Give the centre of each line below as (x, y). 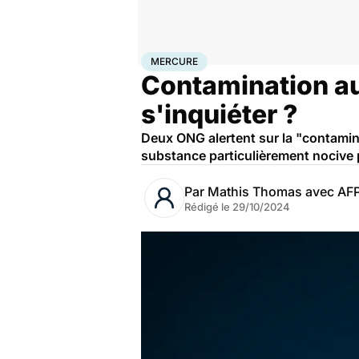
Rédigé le (208, 207)
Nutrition (237, 58)
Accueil (158, 58)
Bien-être (196, 58)
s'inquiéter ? (220, 114)
